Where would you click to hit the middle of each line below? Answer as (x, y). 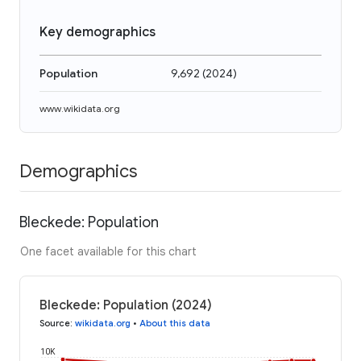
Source (55, 323)
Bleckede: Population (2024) (126, 305)
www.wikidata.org (80, 108)
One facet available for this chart (108, 251)
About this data (175, 323)
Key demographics (98, 32)
